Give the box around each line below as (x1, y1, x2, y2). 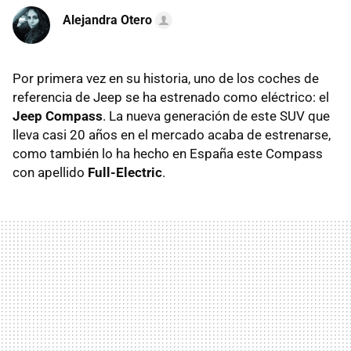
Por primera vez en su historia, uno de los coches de (13, 71, 319, 87)
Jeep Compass (13, 108, 103, 125)
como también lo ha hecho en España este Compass (13, 146, 323, 162)
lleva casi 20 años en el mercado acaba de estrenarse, (13, 127, 331, 143)
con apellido (13, 165, 88, 181)
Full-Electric (88, 165, 162, 181)
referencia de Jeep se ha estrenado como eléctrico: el (13, 89, 329, 106)
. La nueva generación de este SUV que (103, 108, 330, 125)
